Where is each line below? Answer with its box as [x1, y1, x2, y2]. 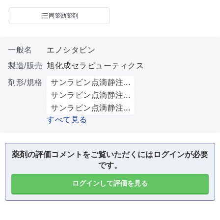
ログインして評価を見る [72, 179, 148, 187]
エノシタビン [47, 46, 95, 54]
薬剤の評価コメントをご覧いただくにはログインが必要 [12, 150, 208, 159]
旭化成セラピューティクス [47, 61, 144, 70]
